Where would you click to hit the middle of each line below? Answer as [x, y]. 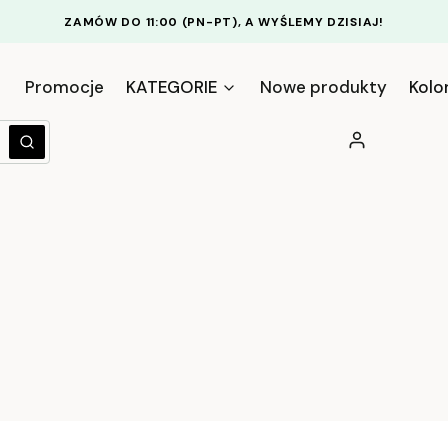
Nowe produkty [323, 87]
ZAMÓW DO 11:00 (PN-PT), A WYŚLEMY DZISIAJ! [224, 21]
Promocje [64, 87]
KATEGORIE [172, 87]
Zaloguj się [384, 138]
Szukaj [47, 150]
